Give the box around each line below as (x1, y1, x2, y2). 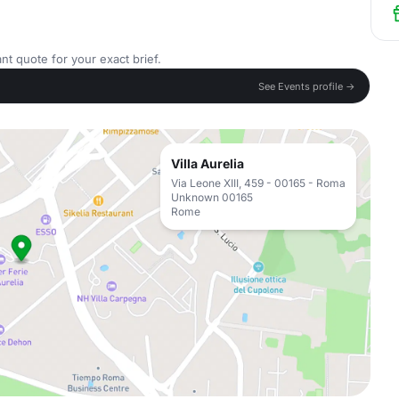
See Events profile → (258, 79, 355, 93)
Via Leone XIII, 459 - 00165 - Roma (171, 176, 346, 190)
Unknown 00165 (171, 191, 253, 204)
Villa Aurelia (171, 156, 244, 171)
